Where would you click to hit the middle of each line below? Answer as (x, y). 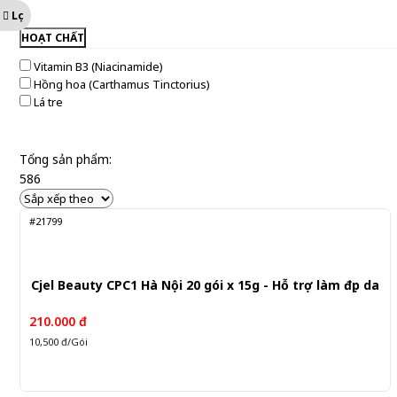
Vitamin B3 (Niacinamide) (98, 66)
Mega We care (72, 16)
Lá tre (48, 102)
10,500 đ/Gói (58, 342)
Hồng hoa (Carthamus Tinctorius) (122, 84)
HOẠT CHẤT (53, 38)
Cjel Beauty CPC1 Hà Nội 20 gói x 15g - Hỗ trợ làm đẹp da (205, 285)
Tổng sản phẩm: (66, 159)
